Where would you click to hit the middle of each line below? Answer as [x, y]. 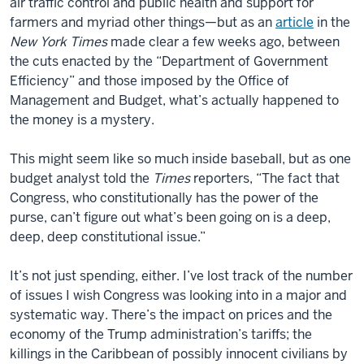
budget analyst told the [81, 178]
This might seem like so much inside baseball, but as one [180, 158]
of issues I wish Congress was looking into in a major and [178, 295]
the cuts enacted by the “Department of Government [169, 61]
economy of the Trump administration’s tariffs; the [161, 334]
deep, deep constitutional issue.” [108, 236]
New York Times [60, 41]
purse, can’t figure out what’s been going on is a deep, [170, 217]
